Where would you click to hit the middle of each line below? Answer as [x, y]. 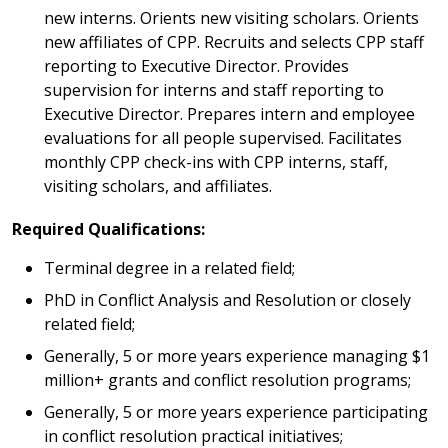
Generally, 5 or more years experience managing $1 [237, 355]
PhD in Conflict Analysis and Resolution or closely [227, 299]
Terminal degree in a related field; [169, 267]
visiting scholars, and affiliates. [158, 186]
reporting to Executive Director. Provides [196, 66]
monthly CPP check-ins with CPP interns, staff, [216, 162]
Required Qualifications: [108, 229]
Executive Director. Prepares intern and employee [229, 114]
